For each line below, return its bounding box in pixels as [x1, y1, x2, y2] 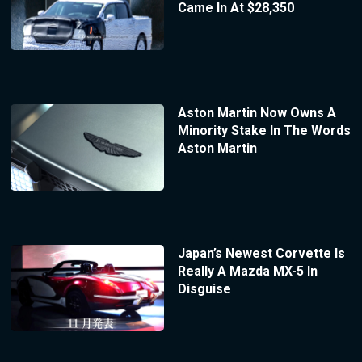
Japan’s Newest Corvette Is [177, 245, 345, 261]
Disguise [177, 280, 231, 297]
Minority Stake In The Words [177, 122, 351, 138]
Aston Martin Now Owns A [177, 104, 336, 120]
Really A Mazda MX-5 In [177, 263, 318, 279]
